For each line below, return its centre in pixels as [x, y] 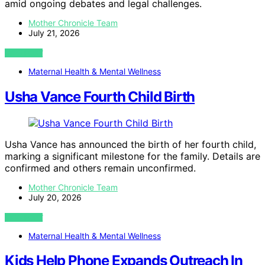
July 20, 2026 [55, 197]
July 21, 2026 [54, 33]
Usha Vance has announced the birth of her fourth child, [130, 144]
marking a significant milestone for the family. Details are [132, 156]
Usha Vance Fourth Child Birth [100, 96]
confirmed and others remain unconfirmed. [100, 168]
